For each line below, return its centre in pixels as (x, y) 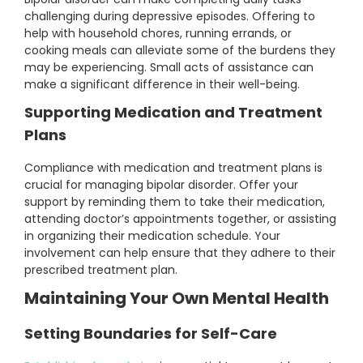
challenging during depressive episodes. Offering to (170, 17)
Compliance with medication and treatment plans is (173, 168)
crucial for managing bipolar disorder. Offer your (161, 185)
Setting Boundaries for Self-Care (151, 334)
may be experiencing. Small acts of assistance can (169, 68)
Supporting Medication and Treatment (173, 113)
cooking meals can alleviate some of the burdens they (180, 51)
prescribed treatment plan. (101, 270)
